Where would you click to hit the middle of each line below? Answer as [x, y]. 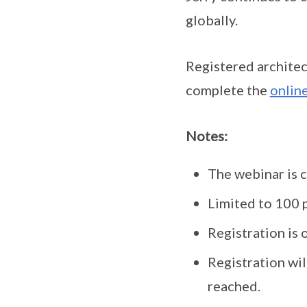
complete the [228, 89]
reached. [234, 285]
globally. [211, 20]
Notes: [206, 135]
